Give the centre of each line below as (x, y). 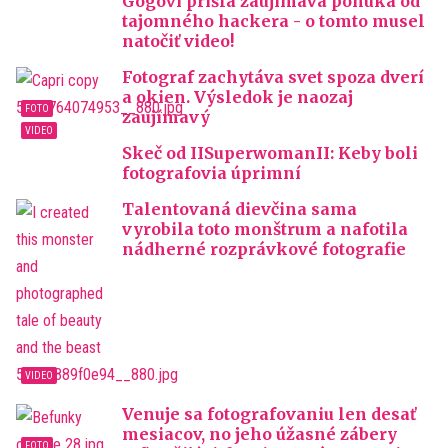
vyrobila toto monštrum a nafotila (265, 229)
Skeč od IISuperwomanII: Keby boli (270, 153)
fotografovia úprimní (211, 173)
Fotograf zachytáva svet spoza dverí (273, 77)
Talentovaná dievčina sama (239, 209)
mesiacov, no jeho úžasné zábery (259, 434)
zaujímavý (166, 117)
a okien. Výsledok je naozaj (237, 97)
